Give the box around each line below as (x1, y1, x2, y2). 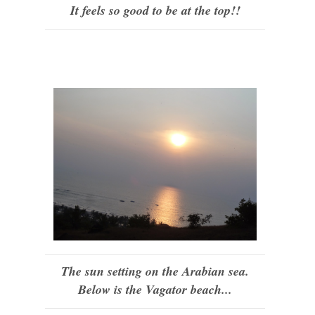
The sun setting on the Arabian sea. (61, 262, 250, 280)
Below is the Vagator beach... (78, 281, 233, 298)
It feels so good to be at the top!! (70, 1, 240, 19)
